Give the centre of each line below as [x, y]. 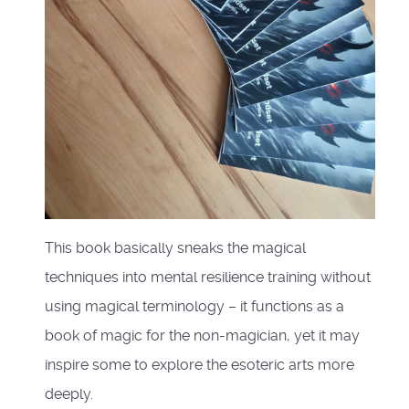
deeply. [69, 394]
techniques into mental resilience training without [208, 278]
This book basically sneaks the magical [175, 248]
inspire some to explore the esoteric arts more [199, 365]
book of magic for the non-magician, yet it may [202, 336]
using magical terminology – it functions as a [194, 307]
